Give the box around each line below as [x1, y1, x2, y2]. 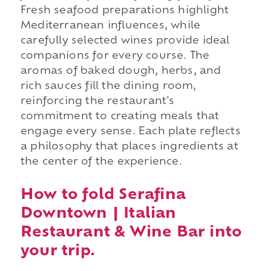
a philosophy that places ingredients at [20, 142, 238, 152]
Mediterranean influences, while [20, 21, 201, 31]
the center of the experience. [20, 157, 182, 168]
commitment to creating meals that [20, 112, 220, 122]
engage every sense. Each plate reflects [20, 127, 241, 137]
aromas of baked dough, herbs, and [20, 67, 221, 77]
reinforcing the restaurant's [20, 97, 175, 107]
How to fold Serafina [20, 188, 186, 203]
